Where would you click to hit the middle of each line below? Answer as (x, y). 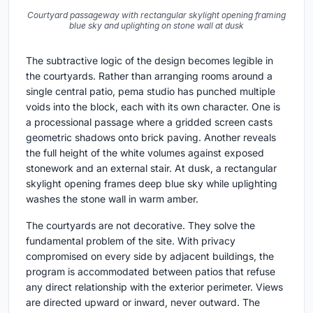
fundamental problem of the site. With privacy (131, 240)
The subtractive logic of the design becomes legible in (150, 60)
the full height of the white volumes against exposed (145, 152)
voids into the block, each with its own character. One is (153, 106)
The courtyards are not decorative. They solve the (140, 225)
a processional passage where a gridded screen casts (149, 122)
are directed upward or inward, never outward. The (143, 302)
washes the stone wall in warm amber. (112, 198)
